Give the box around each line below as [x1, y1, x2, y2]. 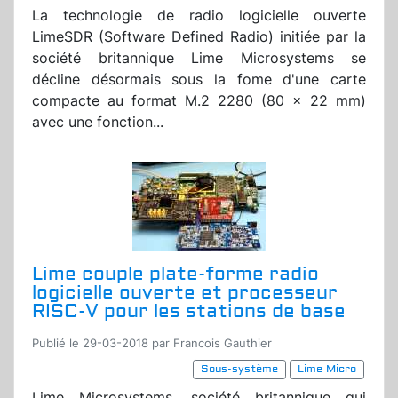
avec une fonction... [32, 113, 163, 131]
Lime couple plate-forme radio [32, 262, 319, 287]
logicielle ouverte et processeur [32, 281, 338, 306]
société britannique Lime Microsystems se [32, 49, 366, 68]
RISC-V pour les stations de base [32, 299, 346, 324]
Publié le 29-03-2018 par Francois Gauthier [32, 337, 272, 351]
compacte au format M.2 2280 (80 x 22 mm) [32, 92, 366, 110]
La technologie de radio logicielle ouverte [32, 6, 366, 25]
